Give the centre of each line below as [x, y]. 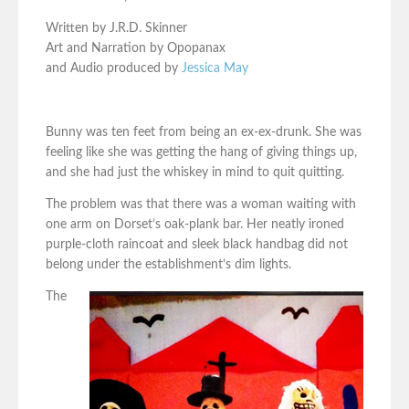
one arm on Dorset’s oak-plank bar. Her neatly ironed [195, 225]
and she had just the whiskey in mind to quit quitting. [195, 173]
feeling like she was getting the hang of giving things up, [201, 153]
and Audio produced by [114, 69]
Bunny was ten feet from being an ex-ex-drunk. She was [204, 133]
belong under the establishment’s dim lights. [168, 265]
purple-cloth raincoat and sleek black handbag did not [197, 245]
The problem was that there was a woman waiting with [201, 205]
